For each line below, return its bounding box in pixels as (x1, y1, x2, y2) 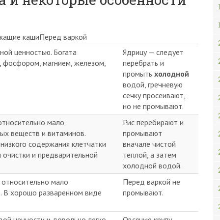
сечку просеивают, (123, 90, 186, 100)
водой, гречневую (123, 80, 183, 89)
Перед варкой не (123, 177, 180, 187)
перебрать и (123, 58, 164, 68)
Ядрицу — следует (123, 47, 184, 57)
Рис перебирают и (123, 117, 184, 127)
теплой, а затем (123, 150, 176, 160)
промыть (123, 69, 154, 79)
